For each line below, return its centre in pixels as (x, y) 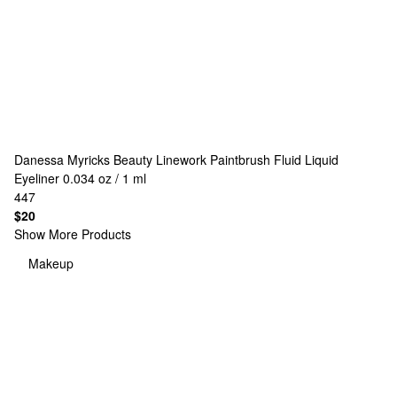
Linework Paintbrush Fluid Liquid (247, 160)
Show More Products (73, 234)
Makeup (51, 263)
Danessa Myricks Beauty (83, 160)
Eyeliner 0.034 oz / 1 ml (80, 178)
